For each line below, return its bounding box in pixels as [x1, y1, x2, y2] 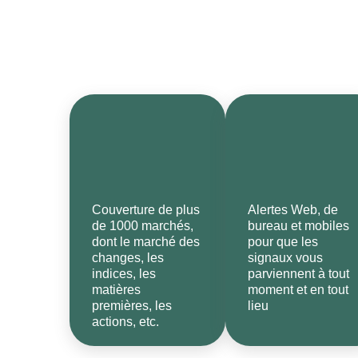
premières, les [92, 299, 172, 312]
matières [92, 283, 141, 296]
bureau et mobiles [248, 219, 349, 233]
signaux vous [248, 251, 323, 265]
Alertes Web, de [248, 203, 338, 217]
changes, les [92, 251, 164, 265]
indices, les [92, 267, 156, 280]
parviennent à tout [248, 267, 349, 280]
